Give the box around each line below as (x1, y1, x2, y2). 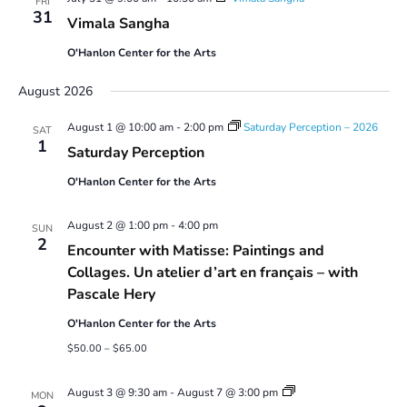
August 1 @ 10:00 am (66, 119, 174, 134)
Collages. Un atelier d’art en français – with (66, 262, 358, 283)
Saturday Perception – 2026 (243, 119, 378, 134)
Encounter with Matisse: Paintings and (66, 240, 324, 261)
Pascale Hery (66, 283, 155, 304)
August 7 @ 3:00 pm (176, 384, 278, 400)
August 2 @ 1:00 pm (66, 217, 168, 233)
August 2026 (17, 82, 93, 100)
